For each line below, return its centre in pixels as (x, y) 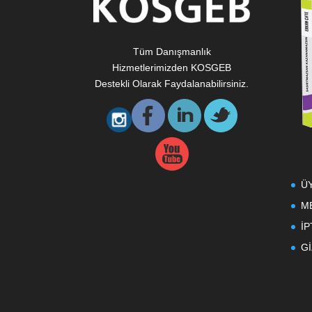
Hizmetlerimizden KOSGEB (172, 68)
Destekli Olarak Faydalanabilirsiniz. (172, 84)
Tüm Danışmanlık (172, 52)
